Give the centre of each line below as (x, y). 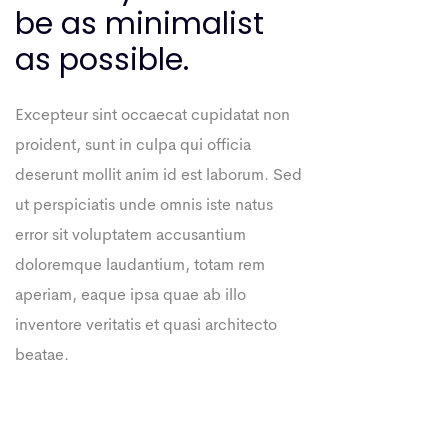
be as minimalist (139, 24)
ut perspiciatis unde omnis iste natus (144, 206)
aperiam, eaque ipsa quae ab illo (130, 296)
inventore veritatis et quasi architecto (146, 326)
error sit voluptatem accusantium (130, 236)
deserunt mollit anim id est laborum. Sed (158, 176)
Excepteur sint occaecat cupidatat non (152, 116)
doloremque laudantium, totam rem (140, 266)
